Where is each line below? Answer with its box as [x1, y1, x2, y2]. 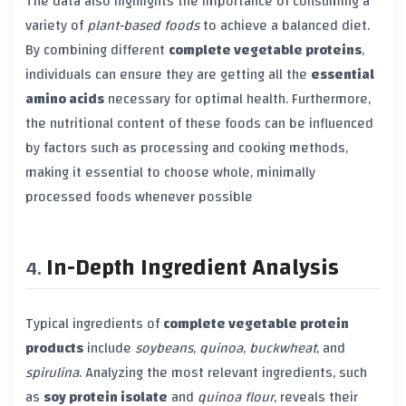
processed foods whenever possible [25, 184, 253, 210]
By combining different [25, 37, 169, 63]
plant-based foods [87, 13, 199, 39]
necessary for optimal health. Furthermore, [104, 86, 371, 112]
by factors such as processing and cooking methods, [25, 135, 348, 161]
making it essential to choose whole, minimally [25, 159, 315, 186]
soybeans [135, 334, 193, 361]
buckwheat [249, 334, 316, 361]
